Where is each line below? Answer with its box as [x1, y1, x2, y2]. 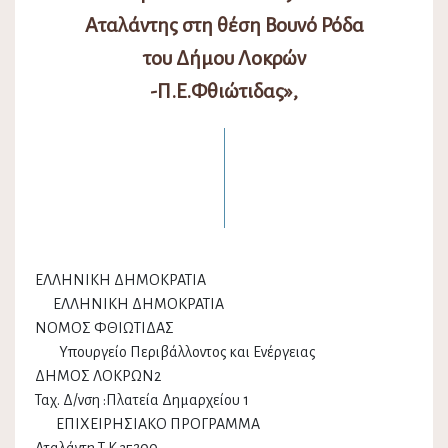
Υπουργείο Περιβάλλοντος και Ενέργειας [35, 344, 316, 361]
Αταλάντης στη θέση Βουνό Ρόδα [84, 14, 364, 37]
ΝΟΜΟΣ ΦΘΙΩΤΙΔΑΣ [35, 320, 413, 337]
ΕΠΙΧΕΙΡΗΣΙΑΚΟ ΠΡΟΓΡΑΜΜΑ [35, 416, 260, 433]
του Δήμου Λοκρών [142, 47, 306, 70]
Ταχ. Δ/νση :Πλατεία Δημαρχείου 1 [35, 392, 413, 409]
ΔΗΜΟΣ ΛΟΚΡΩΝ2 [35, 368, 161, 385]
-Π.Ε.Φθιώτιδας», [150, 80, 298, 103]
